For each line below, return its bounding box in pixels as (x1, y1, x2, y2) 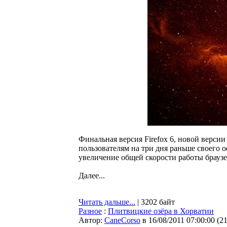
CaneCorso (104, 216, 140, 224)
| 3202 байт (135, 198, 175, 206)
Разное (79, 207, 102, 215)
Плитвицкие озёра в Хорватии (108, 207, 214, 215)
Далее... (79, 171, 105, 180)
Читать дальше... (79, 198, 135, 206)
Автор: (79, 216, 104, 224)
